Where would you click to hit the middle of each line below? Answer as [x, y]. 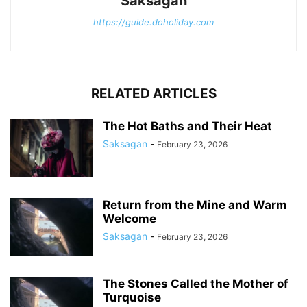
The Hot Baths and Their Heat [187, 126]
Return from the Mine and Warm [195, 205]
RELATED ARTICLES [153, 94]
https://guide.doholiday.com [153, 22]
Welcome [130, 219]
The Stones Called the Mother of [196, 284]
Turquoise [132, 298]
